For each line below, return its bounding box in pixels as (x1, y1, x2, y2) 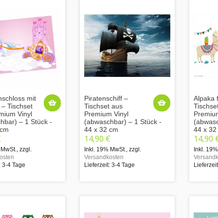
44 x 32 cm (84, 125, 118, 133)
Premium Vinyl (84, 109, 128, 118)
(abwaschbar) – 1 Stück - (84, 117, 162, 126)
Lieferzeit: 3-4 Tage (84, 161, 135, 168)
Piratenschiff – (84, 94, 128, 102)
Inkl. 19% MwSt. (84, 145, 126, 153)
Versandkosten (84, 153, 124, 161)
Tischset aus (84, 102, 123, 110)
